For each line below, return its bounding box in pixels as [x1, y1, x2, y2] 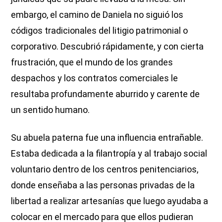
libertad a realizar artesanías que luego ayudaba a [11, 195, 209, 206]
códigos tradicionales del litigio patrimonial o [11, 25, 188, 36]
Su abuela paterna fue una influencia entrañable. [11, 132, 204, 143]
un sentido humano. [11, 104, 90, 115]
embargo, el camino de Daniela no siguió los [11, 9, 184, 20]
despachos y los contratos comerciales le [11, 72, 178, 83]
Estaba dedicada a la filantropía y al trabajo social [11, 148, 208, 159]
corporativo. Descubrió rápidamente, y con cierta [11, 41, 204, 52]
